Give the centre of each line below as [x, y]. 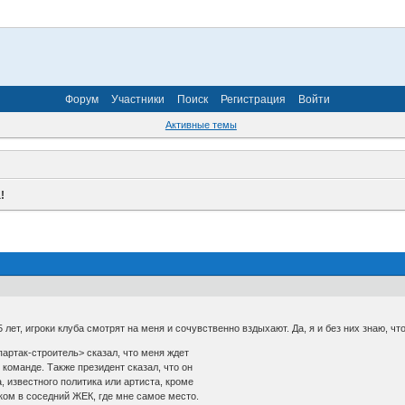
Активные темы [201, 125]
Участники [138, 99]
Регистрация [253, 99]
